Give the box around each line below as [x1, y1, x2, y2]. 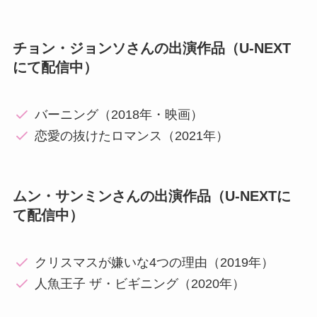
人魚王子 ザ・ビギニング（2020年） [35, 277, 246, 291]
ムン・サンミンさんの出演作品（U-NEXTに [12, 188, 291, 204]
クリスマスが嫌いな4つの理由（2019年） [35, 255, 275, 270]
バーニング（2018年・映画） [35, 107, 204, 122]
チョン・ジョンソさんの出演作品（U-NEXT [12, 40, 291, 57]
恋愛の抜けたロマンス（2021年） [35, 128, 229, 143]
